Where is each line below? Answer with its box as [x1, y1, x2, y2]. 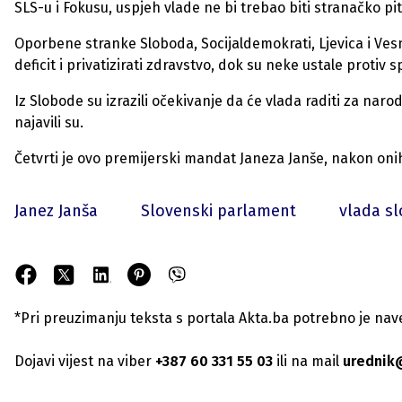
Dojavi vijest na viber [14, 353, 152, 370]
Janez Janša [14, 201, 98, 221]
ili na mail [273, 353, 339, 370]
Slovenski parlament [141, 201, 296, 221]
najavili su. [14, 114, 83, 131]
